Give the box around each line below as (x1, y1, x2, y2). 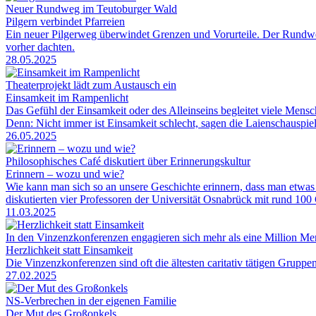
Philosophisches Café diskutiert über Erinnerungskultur (6, 154, 250, 167)
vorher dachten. (6, 40, 75, 53)
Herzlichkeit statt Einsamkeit (6, 243, 133, 256)
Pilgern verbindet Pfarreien (6, 15, 125, 28)
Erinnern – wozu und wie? (6, 167, 124, 180)
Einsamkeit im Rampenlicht (6, 91, 128, 104)
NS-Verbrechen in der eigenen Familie (6, 294, 176, 307)
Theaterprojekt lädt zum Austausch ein (6, 78, 176, 91)
